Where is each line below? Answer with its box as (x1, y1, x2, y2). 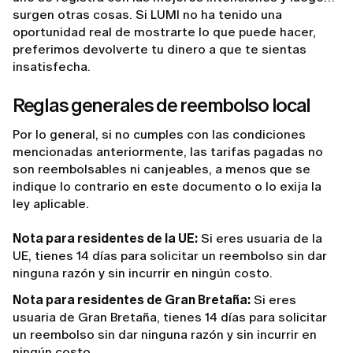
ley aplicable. (13, 196, 92, 212)
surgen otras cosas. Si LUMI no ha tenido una (13, 7, 282, 23)
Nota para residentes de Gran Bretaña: (13, 292, 251, 308)
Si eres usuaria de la (198, 231, 322, 247)
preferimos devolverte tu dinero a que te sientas (13, 42, 307, 58)
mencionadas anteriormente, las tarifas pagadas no (13, 144, 323, 160)
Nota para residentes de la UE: (13, 231, 198, 247)
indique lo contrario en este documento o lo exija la (13, 179, 321, 195)
